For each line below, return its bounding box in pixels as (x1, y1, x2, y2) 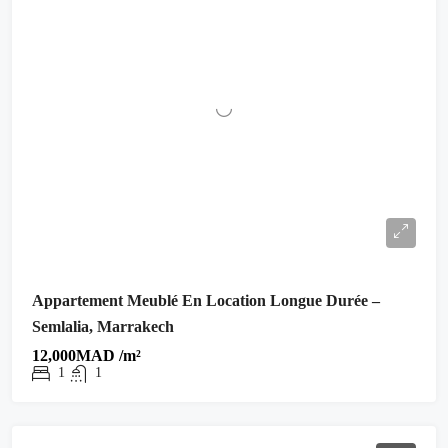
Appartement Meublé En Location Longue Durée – (32, 291, 380, 309)
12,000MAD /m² (32, 346, 141, 364)
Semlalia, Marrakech (32, 317, 174, 335)
